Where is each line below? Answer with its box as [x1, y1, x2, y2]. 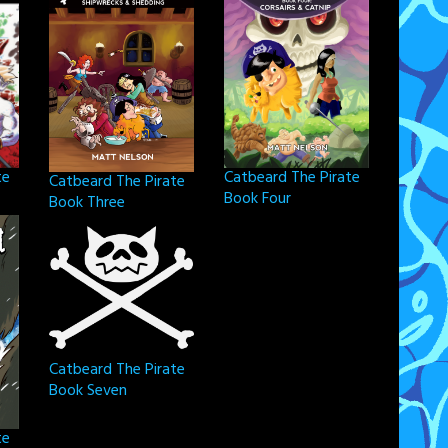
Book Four [224, 185, 291, 212]
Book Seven [49, 377, 127, 404]
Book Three [49, 190, 125, 217]
